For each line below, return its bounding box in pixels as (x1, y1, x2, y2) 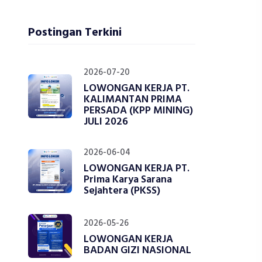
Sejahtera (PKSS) (84, 182, 160, 199)
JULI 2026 (84, 113, 128, 130)
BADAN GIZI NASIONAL (84, 242, 191, 259)
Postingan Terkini (28, 23, 122, 42)
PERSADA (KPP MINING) (84, 102, 193, 119)
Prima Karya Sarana (84, 171, 172, 188)
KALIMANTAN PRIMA (84, 91, 182, 108)
